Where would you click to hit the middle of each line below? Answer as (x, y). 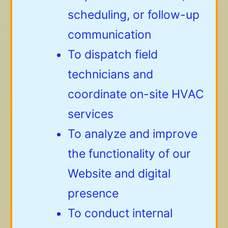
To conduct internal (120, 213)
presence (93, 193)
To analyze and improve (133, 134)
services (91, 114)
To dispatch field (113, 54)
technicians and (110, 74)
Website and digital (119, 173)
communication (109, 34)
